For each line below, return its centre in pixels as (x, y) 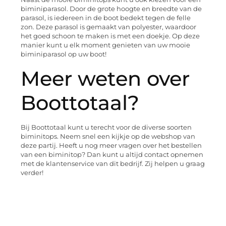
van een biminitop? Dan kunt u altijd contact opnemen (112, 154)
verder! (32, 173)
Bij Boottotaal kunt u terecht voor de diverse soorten (106, 127)
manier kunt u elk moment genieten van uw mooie (105, 45)
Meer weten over (105, 78)
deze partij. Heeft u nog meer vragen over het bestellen (111, 145)
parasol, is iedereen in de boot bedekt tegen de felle (106, 18)
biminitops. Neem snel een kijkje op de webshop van (108, 136)
